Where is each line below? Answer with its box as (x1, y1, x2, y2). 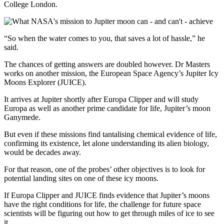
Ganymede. (4, 112, 40, 121)
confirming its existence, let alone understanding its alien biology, (4, 138, 209, 147)
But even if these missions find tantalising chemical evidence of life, (4, 129, 217, 138)
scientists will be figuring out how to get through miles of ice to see (4, 208, 214, 217)
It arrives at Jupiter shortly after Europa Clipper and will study (4, 94, 198, 103)
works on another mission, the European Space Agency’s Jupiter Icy (4, 68, 218, 77)
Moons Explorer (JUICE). (4, 77, 86, 86)
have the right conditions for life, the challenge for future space (4, 199, 201, 208)
